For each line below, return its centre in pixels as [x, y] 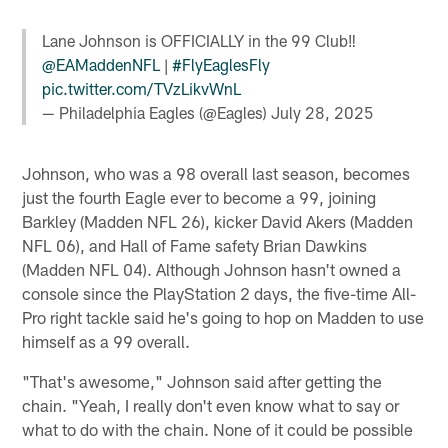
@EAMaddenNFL [101, 64]
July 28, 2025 [323, 112]
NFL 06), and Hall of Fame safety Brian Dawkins [195, 245]
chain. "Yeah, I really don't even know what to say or [211, 405]
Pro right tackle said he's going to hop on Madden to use [223, 317]
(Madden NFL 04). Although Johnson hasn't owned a [212, 269]
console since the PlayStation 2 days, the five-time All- [219, 293]
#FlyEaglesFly [221, 64]
